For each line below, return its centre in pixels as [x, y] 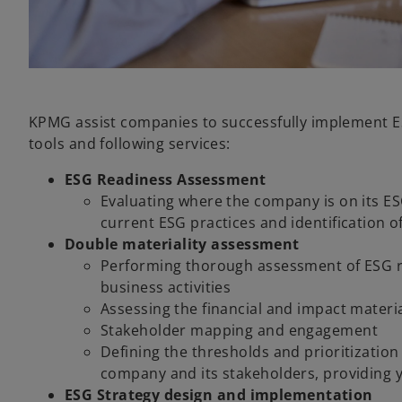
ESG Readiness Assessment [166, 179]
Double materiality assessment [182, 244]
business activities [166, 287]
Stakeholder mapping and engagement [239, 330]
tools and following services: [130, 143]
